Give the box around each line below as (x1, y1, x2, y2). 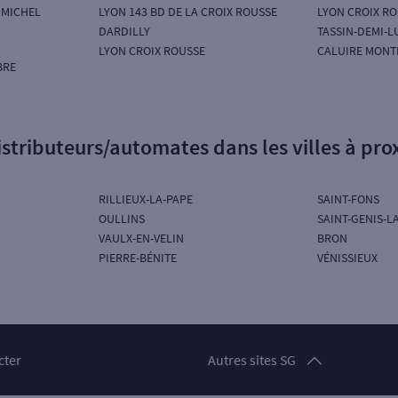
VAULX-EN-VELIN (99, 230, 185, 246)
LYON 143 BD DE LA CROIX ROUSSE (99, 4, 278, 20)
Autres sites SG (208, 351, 296, 369)
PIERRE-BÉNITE (99, 250, 178, 266)
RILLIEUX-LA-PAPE (99, 191, 194, 207)
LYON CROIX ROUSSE (99, 43, 206, 59)
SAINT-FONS (316, 191, 379, 207)
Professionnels (213, 363, 303, 381)
